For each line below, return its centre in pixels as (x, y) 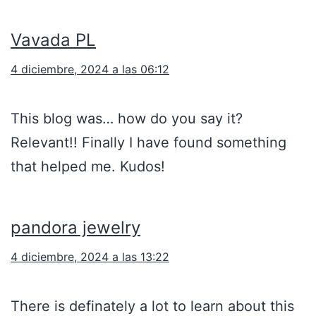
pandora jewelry (75, 228)
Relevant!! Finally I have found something (148, 143)
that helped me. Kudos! (88, 167)
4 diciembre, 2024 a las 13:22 (90, 257)
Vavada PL (53, 40)
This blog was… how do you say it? (127, 119)
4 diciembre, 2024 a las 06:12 (90, 69)
